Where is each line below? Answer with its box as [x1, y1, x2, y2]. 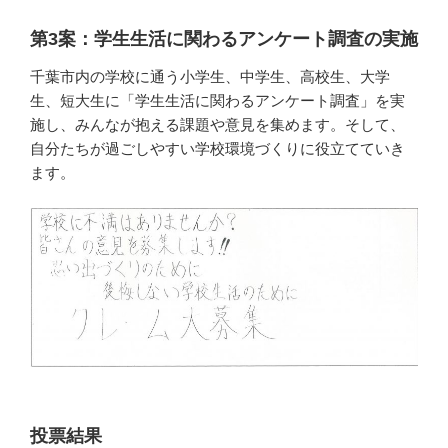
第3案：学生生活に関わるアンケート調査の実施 [30, 28, 418, 49]
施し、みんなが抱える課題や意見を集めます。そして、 [30, 116, 405, 134]
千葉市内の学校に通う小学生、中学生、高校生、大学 [30, 68, 390, 86]
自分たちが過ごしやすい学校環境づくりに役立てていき [30, 140, 405, 158]
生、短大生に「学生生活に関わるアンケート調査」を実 [30, 92, 405, 110]
